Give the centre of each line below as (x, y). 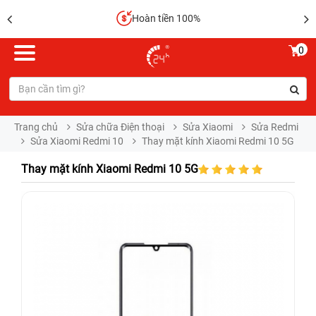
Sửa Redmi (275, 127)
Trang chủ (36, 127)
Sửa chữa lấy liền (174, 19)
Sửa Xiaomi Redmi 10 (77, 141)
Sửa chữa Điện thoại (120, 127)
